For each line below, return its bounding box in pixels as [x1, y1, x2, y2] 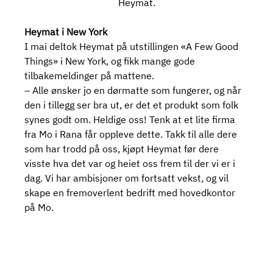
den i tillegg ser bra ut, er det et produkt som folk [24, 99, 241, 112]
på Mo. [24, 201, 54, 214]
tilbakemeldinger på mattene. [24, 69, 155, 82]
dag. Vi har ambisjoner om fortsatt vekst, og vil [24, 172, 232, 185]
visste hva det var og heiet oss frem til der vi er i [24, 157, 238, 170]
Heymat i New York [24, 26, 108, 38]
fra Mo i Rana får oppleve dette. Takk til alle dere [24, 128, 240, 141]
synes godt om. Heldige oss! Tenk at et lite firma [24, 113, 238, 126]
